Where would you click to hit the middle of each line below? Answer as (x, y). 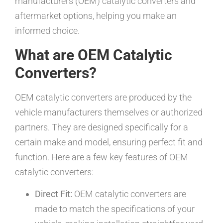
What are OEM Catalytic (94, 55)
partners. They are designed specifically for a (102, 127)
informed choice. (47, 31)
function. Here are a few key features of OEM (102, 157)
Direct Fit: (54, 194)
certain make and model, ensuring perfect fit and (109, 142)
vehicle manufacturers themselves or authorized (109, 112)
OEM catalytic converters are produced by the (103, 97)
